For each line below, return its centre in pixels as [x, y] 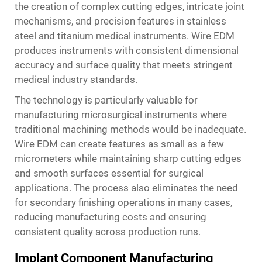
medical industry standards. [76, 80]
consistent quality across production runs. [108, 232]
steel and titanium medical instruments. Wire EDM [125, 36]
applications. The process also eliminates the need [126, 188]
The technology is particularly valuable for [106, 100]
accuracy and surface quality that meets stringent [124, 65]
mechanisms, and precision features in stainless [120, 21]
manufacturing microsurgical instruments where [121, 115]
